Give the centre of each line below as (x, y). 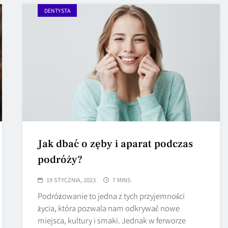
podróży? (60, 159)
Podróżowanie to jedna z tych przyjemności (111, 195)
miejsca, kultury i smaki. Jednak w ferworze (112, 220)
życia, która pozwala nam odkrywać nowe (109, 208)
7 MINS (122, 179)
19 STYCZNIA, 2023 (71, 179)
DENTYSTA (58, 10)
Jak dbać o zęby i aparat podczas (116, 144)
